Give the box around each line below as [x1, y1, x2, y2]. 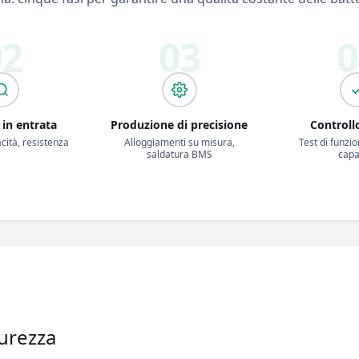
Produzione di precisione [111, 116, 248, 132]
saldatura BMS [146, 147, 212, 161]
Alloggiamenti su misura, [123, 135, 235, 149]
